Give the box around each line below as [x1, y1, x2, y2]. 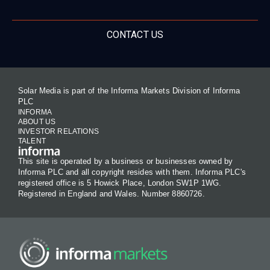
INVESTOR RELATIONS [18, 127, 99, 136]
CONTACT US [106, 29, 164, 41]
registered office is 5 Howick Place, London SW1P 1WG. [18, 178, 222, 188]
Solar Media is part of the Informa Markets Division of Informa [18, 86, 240, 96]
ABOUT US [18, 118, 56, 127]
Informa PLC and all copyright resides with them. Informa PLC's [18, 168, 246, 177]
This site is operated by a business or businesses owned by [18, 157, 233, 166]
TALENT [18, 137, 46, 146]
